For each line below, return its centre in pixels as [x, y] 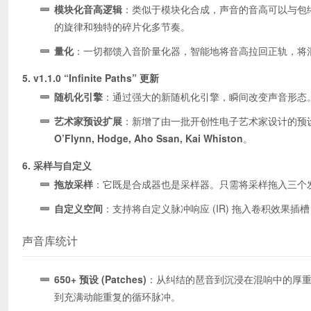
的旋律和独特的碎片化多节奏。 [122, 26]
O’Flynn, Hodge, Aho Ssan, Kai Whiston [149, 138]
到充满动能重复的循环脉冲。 [117, 296]
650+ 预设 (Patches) [100, 279]
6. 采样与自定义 [57, 165]
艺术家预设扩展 [88, 121]
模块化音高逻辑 [88, 9]
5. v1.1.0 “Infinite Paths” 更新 [91, 78]
